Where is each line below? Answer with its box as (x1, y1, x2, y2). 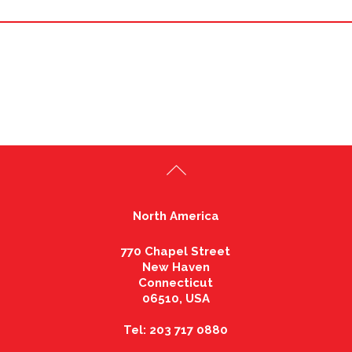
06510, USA (141, 291, 210, 306)
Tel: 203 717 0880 (123, 323, 229, 338)
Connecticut (138, 276, 214, 291)
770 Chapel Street (121, 244, 231, 259)
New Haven (141, 260, 210, 275)
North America (132, 209, 219, 224)
